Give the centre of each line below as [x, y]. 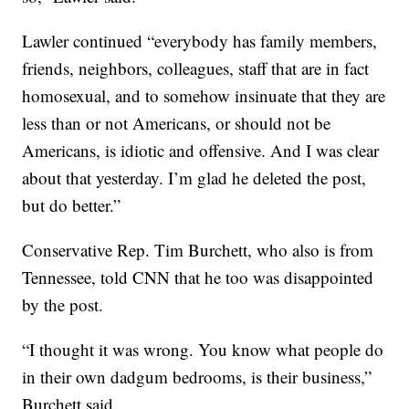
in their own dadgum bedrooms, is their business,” [197, 377]
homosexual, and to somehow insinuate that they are [204, 96]
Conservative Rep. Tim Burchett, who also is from [198, 250]
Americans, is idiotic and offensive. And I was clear [201, 151]
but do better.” [72, 205]
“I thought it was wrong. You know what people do [203, 350]
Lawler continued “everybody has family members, [200, 41]
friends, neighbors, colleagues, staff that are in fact [196, 68]
